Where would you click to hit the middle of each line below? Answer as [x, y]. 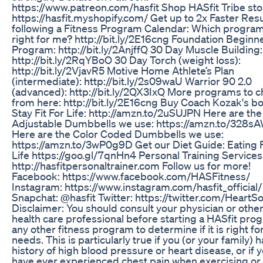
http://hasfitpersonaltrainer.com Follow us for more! [131, 165]
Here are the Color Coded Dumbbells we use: [118, 134]
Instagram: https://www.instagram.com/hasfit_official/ [137, 186]
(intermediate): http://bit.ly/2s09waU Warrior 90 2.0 [132, 81]
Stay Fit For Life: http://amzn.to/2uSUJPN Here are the [137, 112]
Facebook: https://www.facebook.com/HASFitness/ [131, 176]
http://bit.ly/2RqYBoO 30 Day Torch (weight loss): [126, 60]
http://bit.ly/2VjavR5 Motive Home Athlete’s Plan [123, 70]
